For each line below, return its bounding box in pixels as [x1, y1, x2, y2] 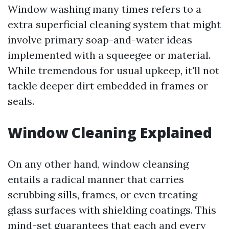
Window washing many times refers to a [8, 3, 201, 15]
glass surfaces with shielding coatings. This [8, 203, 216, 216]
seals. [8, 95, 34, 107]
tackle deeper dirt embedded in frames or [8, 79, 208, 92]
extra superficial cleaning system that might [8, 18, 221, 31]
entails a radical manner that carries [8, 173, 184, 186]
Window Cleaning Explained [8, 123, 212, 142]
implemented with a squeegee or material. [8, 49, 211, 61]
